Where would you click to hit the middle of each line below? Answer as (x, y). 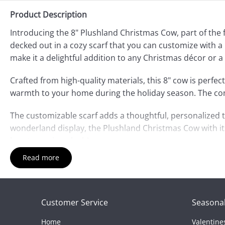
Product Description (48, 14)
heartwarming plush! (49, 140)
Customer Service (75, 202)
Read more (41, 157)
